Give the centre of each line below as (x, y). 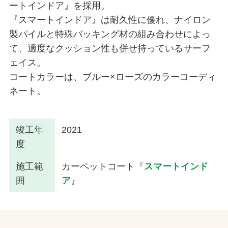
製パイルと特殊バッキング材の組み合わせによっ (110, 34)
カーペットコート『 (103, 166)
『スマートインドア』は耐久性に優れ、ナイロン (110, 20)
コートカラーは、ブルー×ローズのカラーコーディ (112, 77)
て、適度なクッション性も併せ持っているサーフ (110, 48)
